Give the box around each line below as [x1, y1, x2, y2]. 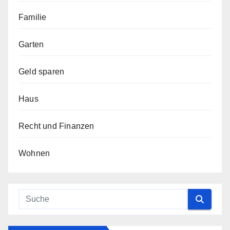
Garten [18, 40, 44, 49]
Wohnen [18, 149, 50, 158]
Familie [18, 13, 47, 22]
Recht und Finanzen [18, 122, 94, 130]
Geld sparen [18, 67, 65, 76]
